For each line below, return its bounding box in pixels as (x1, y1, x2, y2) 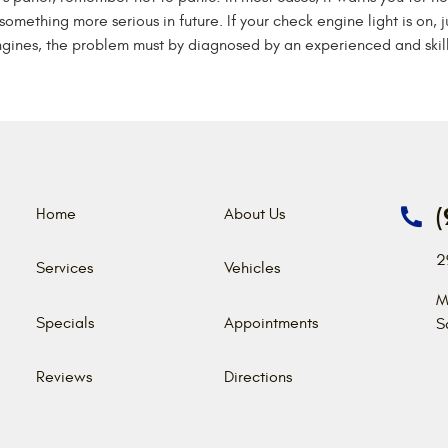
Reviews (36, 368, 92, 387)
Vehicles (224, 259, 280, 278)
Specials (36, 313, 94, 332)
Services (36, 259, 93, 278)
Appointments (224, 313, 318, 332)
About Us (224, 205, 285, 224)
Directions (224, 368, 292, 387)
